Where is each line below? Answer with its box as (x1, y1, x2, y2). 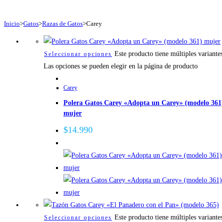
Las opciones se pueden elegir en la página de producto (44, 62, 198, 70)
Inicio (4, 20, 20, 28)
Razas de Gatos (42, 20, 83, 28)
